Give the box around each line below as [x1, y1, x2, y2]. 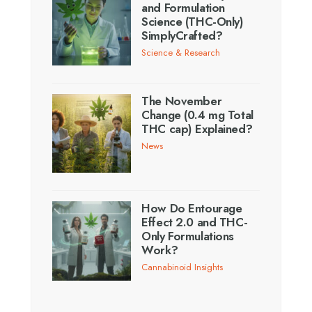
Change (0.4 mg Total [141, 107, 253, 124]
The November [141, 93, 222, 110]
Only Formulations [141, 228, 235, 245]
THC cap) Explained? [141, 120, 253, 138]
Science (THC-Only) [141, 13, 244, 30]
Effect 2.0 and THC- [141, 214, 248, 231]
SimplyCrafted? [141, 26, 223, 44]
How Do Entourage [141, 200, 242, 217]
